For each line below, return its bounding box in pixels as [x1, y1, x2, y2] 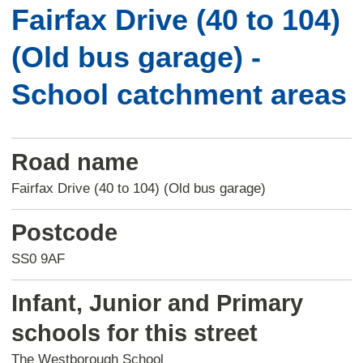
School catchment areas [11, 78, 347, 111]
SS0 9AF [11, 251, 65, 267]
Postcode [11, 219, 117, 246]
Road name [11, 148, 139, 175]
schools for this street [11, 319, 258, 346]
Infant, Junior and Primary [11, 289, 303, 316]
